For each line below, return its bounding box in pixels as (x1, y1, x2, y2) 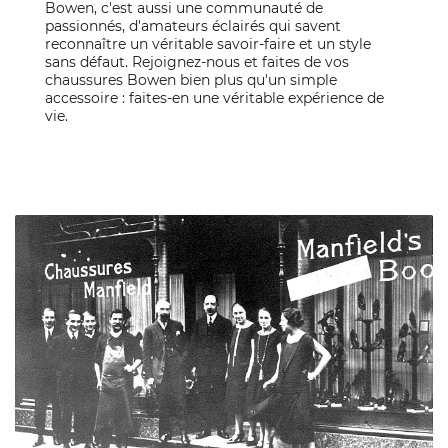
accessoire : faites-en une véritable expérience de (45, 89, 384, 108)
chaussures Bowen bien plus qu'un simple (45, 71, 337, 90)
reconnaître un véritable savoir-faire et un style (45, 35, 371, 54)
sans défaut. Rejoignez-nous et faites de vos (45, 53, 349, 72)
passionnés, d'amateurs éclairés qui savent (45, 17, 341, 36)
